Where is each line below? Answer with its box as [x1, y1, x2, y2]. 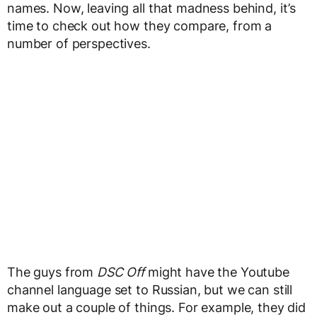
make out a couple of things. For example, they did [7, 299, 306, 315]
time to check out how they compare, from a [7, 18, 272, 33]
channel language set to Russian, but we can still [7, 282, 293, 297]
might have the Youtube [144, 264, 289, 279]
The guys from [7, 264, 98, 279]
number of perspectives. [7, 35, 151, 51]
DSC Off [97, 264, 145, 279]
